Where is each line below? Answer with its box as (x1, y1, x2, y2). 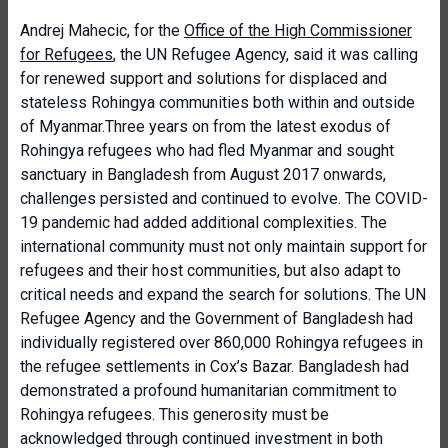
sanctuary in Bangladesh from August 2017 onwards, (20, 165, 386, 184)
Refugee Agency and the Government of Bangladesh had (20, 309, 413, 328)
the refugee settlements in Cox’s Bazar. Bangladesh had (20, 357, 409, 376)
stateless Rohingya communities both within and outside (20, 93, 415, 112)
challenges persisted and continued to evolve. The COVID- (20, 189, 428, 208)
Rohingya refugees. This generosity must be (20, 405, 329, 424)
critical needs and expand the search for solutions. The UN (20, 285, 426, 304)
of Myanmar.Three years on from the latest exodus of (20, 117, 391, 136)
